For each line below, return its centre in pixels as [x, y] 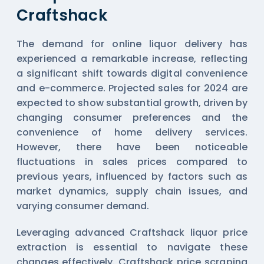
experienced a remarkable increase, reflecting [132, 58]
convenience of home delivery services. [132, 132]
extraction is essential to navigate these [132, 247]
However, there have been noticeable [132, 147]
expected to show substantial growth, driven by [132, 103]
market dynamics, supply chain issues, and [132, 191]
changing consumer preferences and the [132, 117]
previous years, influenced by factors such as [132, 176]
